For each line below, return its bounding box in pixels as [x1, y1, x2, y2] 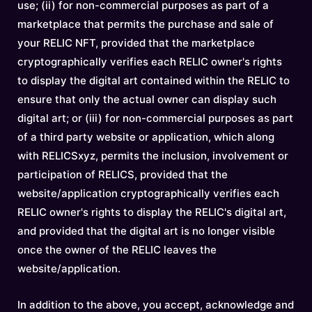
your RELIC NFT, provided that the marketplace [17, 36, 255, 49]
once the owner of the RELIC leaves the [17, 243, 217, 256]
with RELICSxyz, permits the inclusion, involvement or [17, 149, 288, 162]
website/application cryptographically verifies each [17, 187, 279, 200]
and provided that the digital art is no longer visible [17, 224, 275, 237]
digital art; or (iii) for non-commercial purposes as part [17, 111, 293, 125]
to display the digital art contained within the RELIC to [17, 74, 290, 87]
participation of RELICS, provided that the [17, 168, 228, 181]
